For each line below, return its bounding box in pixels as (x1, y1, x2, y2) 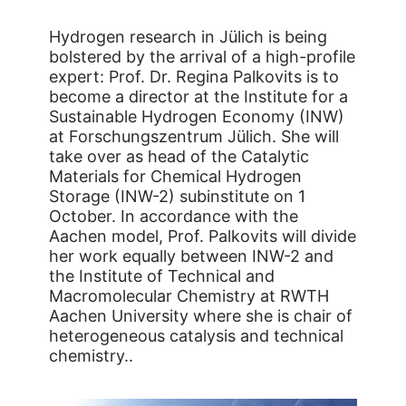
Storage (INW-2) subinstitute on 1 (49, 187, 305, 207)
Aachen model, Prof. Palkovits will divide (49, 227, 356, 246)
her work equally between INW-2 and (49, 246, 333, 266)
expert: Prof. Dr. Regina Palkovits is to (49, 67, 339, 87)
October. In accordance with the (49, 207, 298, 227)
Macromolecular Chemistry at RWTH (49, 286, 329, 306)
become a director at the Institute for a (49, 87, 348, 107)
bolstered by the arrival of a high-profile (49, 47, 355, 67)
